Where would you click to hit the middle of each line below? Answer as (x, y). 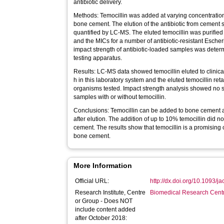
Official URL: (92, 181)
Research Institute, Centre (110, 192)
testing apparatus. (98, 58)
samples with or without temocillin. (120, 97)
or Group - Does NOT (104, 201)
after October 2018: (101, 218)
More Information (103, 165)
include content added (105, 209)
